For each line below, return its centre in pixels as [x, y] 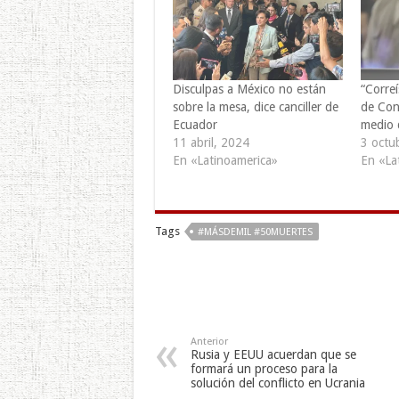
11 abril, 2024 [211, 142]
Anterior [209, 341]
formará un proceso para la [264, 368]
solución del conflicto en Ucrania [277, 383]
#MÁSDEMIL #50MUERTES [255, 232]
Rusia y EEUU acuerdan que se [273, 354]
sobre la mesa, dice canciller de [255, 106]
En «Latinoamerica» [225, 160]
